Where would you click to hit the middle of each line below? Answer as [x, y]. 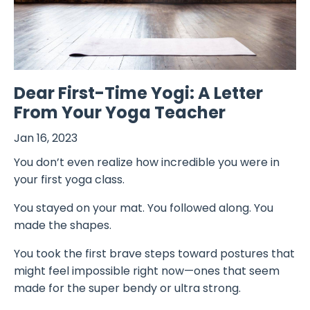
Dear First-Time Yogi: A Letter [138, 93]
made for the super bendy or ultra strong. [127, 288]
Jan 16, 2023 [46, 138]
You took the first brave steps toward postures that [154, 253]
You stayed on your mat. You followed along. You [144, 208]
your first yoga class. [69, 179]
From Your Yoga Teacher [120, 112]
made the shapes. [63, 225]
